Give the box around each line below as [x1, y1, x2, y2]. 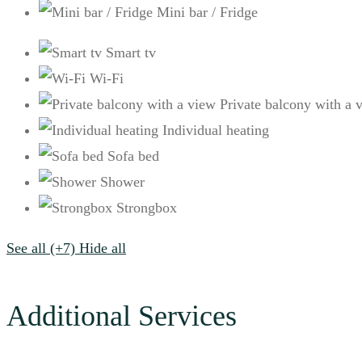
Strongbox [116, 200, 177, 217]
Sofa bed [107, 148, 159, 165]
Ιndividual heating [162, 122, 269, 139]
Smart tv [106, 44, 156, 61]
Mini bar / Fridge [157, 4, 258, 21]
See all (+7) [6, 240, 75, 257]
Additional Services [6, 300, 237, 333]
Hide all [79, 240, 126, 257]
